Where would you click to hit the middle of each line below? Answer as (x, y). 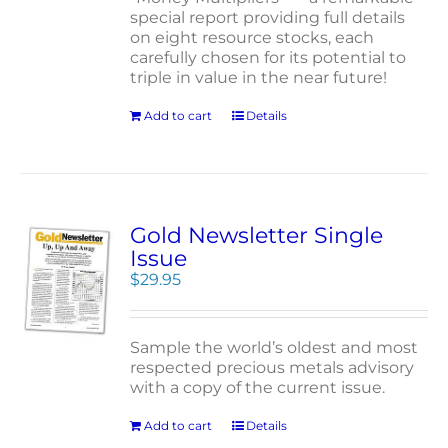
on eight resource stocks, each (252, 37)
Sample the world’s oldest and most (274, 347)
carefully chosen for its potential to (268, 57)
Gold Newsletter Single (257, 235)
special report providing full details (268, 17)
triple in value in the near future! (259, 77)
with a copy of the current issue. (258, 387)
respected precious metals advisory (272, 367)
